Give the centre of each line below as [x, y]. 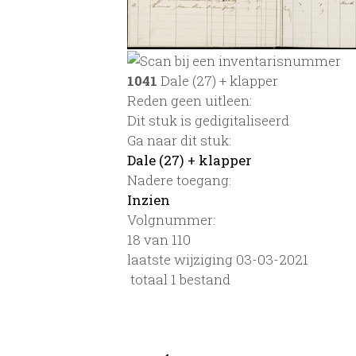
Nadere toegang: [179, 180]
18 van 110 [159, 239]
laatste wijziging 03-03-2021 [218, 259]
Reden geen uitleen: [190, 100]
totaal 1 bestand [179, 279]
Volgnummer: [171, 219]
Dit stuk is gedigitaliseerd [208, 120]
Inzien [149, 199]
